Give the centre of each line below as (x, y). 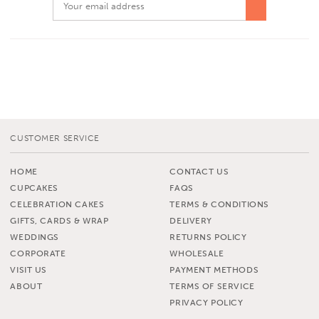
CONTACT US (199, 171)
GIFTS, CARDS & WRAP (59, 220)
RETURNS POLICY (208, 237)
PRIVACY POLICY (206, 302)
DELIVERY (191, 220)
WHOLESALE (197, 253)
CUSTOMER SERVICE (55, 138)
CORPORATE (38, 253)
